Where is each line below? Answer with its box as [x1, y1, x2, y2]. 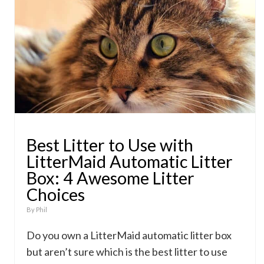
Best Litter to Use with [27, 135, 193, 155]
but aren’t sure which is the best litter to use [27, 245, 227, 258]
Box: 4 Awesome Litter [27, 168, 194, 188]
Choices [27, 184, 85, 204]
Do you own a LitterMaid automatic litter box [27, 229, 232, 242]
